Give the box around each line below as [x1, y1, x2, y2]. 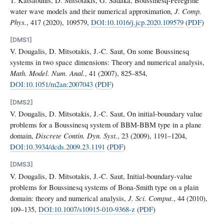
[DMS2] [10, 98, 33, 106]
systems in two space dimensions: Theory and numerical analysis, [10, 57, 204, 67]
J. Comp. [174, 5, 201, 16]
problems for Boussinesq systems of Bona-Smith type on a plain [10, 181, 198, 192]
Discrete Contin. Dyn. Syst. [35, 130, 117, 140]
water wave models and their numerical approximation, [10, 5, 174, 16]
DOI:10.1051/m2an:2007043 [10, 79, 93, 89]
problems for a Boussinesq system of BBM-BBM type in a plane [10, 119, 201, 129]
